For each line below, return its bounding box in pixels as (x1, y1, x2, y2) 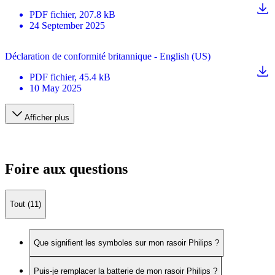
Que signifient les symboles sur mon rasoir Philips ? (34, 238, 219, 248)
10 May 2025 (29, 83, 82, 94)
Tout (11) (10, 199, 41, 209)
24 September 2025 (29, 20, 105, 31)
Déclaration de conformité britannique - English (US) (5, 51, 211, 62)
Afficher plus (25, 113, 69, 123)
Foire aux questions (5, 161, 128, 177)
